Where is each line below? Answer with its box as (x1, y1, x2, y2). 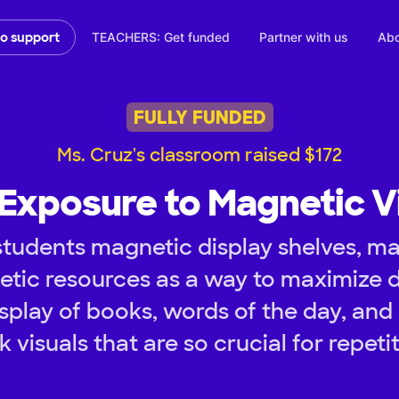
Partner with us (259, 29, 348, 45)
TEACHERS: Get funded (92, 29, 230, 45)
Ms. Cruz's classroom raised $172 (57, 143, 342, 167)
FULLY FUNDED (133, 105, 266, 129)
